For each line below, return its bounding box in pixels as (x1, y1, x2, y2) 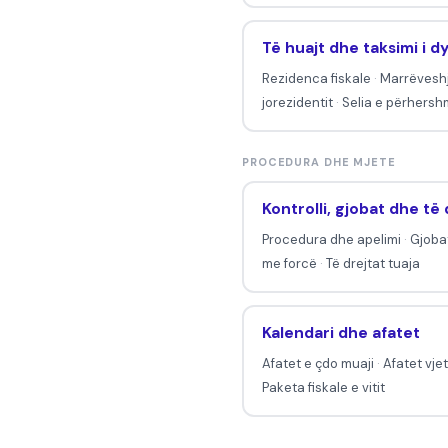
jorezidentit (261, 94, 333, 112)
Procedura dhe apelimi (261, 231, 401, 249)
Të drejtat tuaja (325, 255, 420, 273)
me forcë (261, 255, 317, 273)
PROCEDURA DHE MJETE (242, 154, 396, 169)
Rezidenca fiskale (261, 70, 371, 88)
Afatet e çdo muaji (261, 355, 374, 373)
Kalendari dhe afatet (261, 323, 420, 344)
